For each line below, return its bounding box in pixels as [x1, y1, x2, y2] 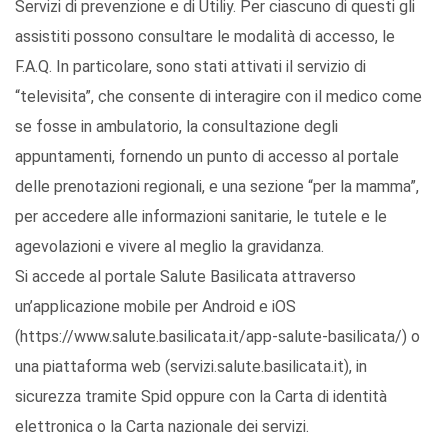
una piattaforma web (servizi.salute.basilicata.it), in [15, 357, 367, 377]
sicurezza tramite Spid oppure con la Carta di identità [15, 387, 387, 407]
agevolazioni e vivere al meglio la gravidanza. [15, 237, 324, 257]
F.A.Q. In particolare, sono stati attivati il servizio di [15, 57, 366, 77]
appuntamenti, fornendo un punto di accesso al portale [15, 147, 399, 167]
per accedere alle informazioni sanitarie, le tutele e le [15, 207, 387, 227]
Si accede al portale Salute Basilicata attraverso [15, 267, 356, 287]
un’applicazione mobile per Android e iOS [15, 297, 296, 317]
